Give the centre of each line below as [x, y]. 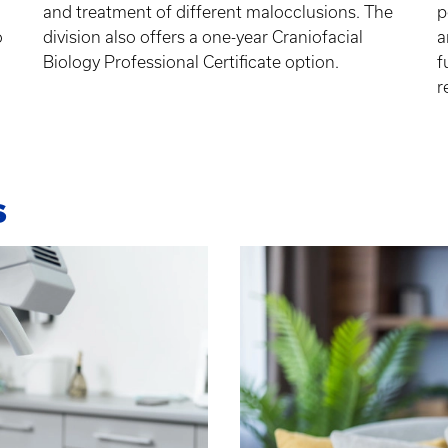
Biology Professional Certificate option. [192, 62]
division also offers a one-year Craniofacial [202, 37]
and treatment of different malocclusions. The [217, 12]
